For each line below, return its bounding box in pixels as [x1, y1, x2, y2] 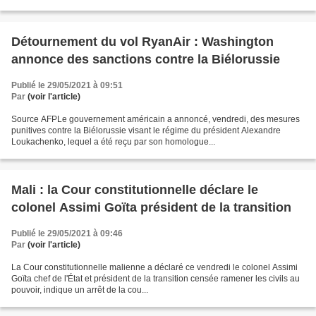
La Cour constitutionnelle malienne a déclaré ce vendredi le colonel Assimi [11, 262, 298, 272]
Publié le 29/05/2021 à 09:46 [11, 228, 123, 238]
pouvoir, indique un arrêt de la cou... [11, 284, 148, 295]
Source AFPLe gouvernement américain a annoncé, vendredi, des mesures [11, 114, 300, 124]
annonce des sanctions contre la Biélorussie [11, 51, 280, 66]
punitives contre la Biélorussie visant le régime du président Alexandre [11, 125, 281, 135]
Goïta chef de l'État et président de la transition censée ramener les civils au [11, 273, 300, 284]
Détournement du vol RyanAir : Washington [11, 34, 274, 49]
